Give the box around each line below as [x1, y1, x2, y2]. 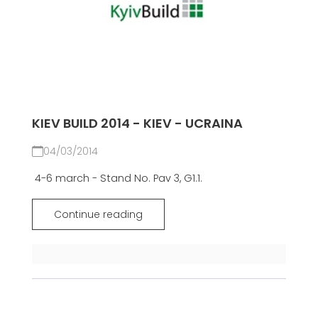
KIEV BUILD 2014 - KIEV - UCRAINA [31, 114, 243, 133]
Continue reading [53, 207, 143, 222]
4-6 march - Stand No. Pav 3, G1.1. [31, 171, 202, 186]
